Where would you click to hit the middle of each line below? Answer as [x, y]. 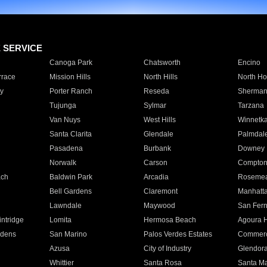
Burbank [157, 148]
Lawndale [65, 206]
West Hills [159, 120]
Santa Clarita [70, 134]
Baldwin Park [71, 177]
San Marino [68, 234]
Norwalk [63, 163]
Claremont [160, 191]
